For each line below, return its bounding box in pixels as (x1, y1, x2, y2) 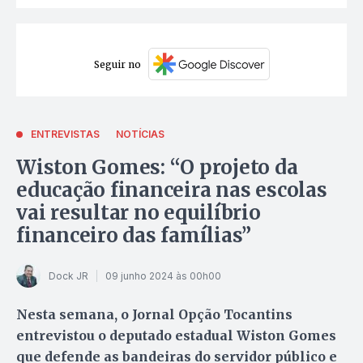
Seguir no (93, 58, 141, 70)
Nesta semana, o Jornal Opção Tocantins (16, 306, 293, 323)
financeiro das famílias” (16, 223, 252, 249)
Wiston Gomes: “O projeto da (16, 155, 298, 181)
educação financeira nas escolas (16, 177, 327, 203)
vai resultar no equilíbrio (16, 200, 261, 226)
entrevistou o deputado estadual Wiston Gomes (16, 327, 336, 344)
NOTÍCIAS (116, 128, 164, 141)
